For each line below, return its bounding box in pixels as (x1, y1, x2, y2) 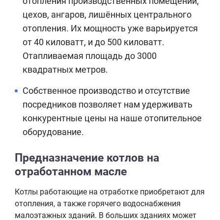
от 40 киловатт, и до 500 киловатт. (23, 36, 165, 47)
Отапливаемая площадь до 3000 (23, 50, 157, 61)
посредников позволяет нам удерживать (23, 99, 192, 110)
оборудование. (23, 126, 84, 137)
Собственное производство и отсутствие (23, 85, 190, 96)
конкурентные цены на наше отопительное (23, 112, 202, 123)
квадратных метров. (23, 64, 108, 75)
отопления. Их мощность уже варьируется (23, 23, 198, 33)
